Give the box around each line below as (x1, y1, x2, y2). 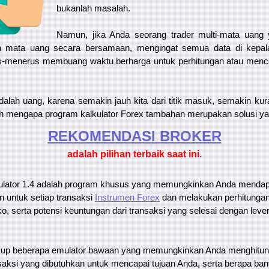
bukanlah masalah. (56, 4, 130, 14)
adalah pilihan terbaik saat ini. (67, 148, 202, 159)
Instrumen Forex (95, 193, 160, 203)
